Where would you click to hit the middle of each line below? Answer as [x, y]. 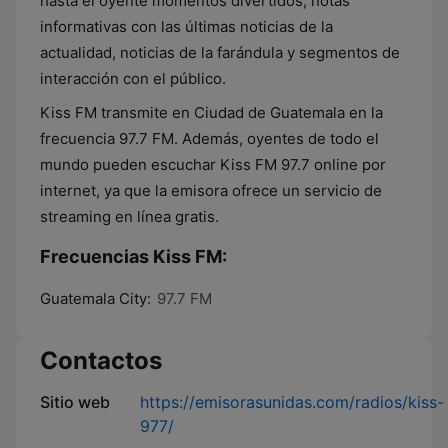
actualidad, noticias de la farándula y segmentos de [220, 52]
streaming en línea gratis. [129, 216]
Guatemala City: [95, 298]
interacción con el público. [133, 78]
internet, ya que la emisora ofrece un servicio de [211, 190]
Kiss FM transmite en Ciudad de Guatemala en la [211, 112]
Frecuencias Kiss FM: [133, 256]
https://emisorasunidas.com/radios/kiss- [292, 402]
